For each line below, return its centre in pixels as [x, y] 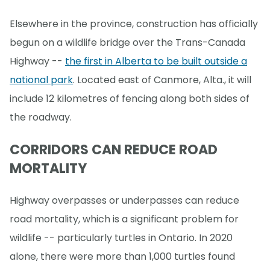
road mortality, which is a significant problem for [124, 219]
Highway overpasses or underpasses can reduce [124, 200]
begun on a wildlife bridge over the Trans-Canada [127, 43]
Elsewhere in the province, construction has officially [134, 24]
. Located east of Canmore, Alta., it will [162, 80]
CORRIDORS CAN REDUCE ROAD [114, 149]
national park [41, 80]
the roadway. [41, 118]
